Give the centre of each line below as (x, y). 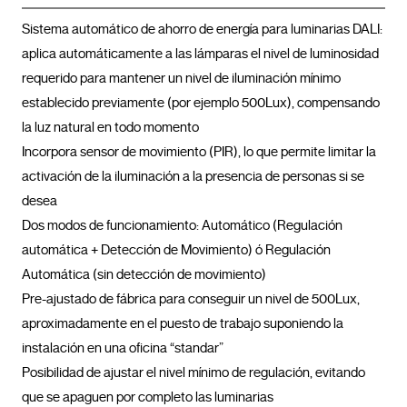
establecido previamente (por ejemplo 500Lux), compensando (201, 103)
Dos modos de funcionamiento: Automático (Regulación (182, 226)
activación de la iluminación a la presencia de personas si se (193, 177)
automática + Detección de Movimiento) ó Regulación (176, 250)
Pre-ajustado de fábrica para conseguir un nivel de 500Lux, (191, 299)
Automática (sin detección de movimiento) (144, 275)
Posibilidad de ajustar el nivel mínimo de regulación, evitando (194, 373)
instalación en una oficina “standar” (123, 348)
